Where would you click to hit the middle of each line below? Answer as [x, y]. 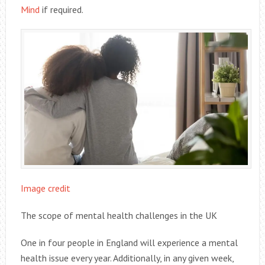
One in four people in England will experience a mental [129, 243]
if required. [61, 10]
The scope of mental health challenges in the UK [119, 216]
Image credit [45, 188]
